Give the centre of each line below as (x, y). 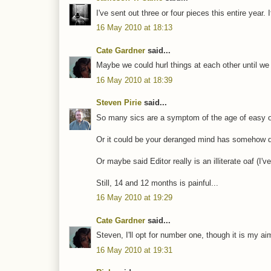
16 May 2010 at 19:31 (134, 250)
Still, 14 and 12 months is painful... (157, 183)
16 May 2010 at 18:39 (134, 80)
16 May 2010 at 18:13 (134, 28)
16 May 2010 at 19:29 (134, 198)
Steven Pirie (119, 103)
